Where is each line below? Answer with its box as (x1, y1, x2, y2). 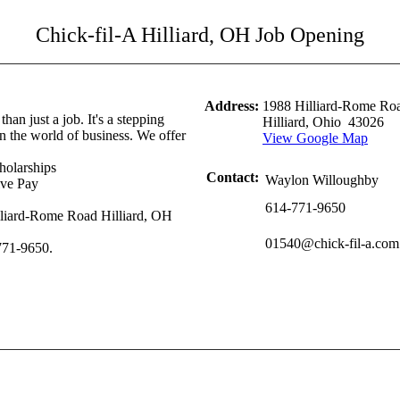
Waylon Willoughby (265, 172, 379, 187)
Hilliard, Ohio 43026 (262, 114, 384, 129)
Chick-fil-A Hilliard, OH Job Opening (36, 23, 364, 46)
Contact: (206, 170, 259, 185)
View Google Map (262, 130, 368, 146)
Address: (204, 98, 259, 113)
